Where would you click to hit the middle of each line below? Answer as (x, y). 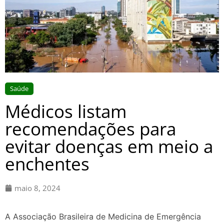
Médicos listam (66, 111)
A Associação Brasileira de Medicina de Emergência (103, 217)
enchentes (47, 163)
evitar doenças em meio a (109, 146)
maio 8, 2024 (37, 188)
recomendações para (90, 128)
